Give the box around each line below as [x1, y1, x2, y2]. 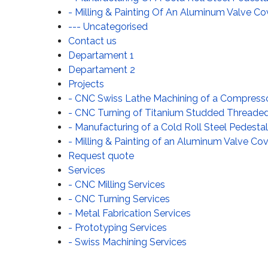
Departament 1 [68, 50, 134, 61]
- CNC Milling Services [68, 179, 165, 190]
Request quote [68, 150, 134, 162]
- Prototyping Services [68, 222, 167, 233]
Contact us [68, 35, 117, 47]
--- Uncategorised [68, 21, 148, 32]
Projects [68, 78, 104, 90]
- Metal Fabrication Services [68, 208, 191, 219]
